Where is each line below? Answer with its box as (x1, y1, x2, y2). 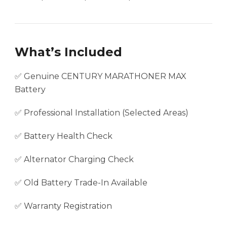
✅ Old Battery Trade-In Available (15, 178, 147, 188)
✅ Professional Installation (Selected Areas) (15, 108, 188, 118)
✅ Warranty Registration (15, 201, 112, 211)
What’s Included (15, 45, 122, 60)
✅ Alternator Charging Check (15, 155, 134, 165)
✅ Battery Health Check (15, 131, 112, 141)
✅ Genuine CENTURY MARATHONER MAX (15, 71, 186, 82)
